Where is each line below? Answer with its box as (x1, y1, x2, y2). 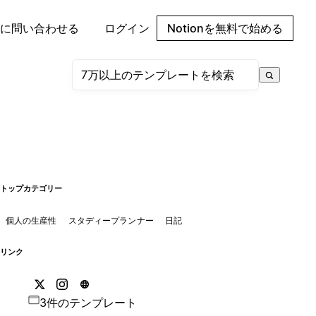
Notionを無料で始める (167, 21, 283, 35)
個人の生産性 (5, 214, 57, 226)
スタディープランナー (68, 214, 154, 226)
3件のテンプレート (39, 295, 137, 310)
